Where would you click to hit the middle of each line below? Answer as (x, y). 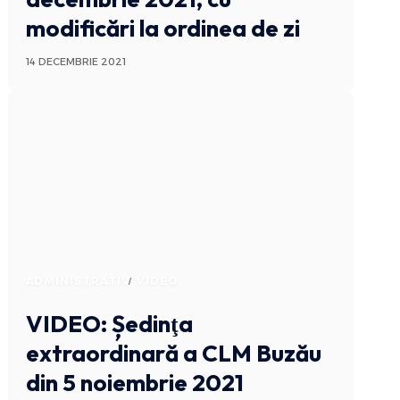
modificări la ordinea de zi (162, 29)
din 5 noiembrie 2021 (134, 383)
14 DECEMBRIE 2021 (75, 62)
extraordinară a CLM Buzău (173, 354)
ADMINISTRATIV (78, 281)
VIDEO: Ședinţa (109, 324)
